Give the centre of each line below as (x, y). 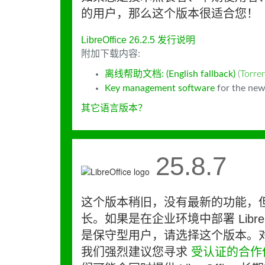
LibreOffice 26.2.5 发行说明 (138, 40)
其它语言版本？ (114, 108)
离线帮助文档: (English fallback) (170, 74)
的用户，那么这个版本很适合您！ (170, 14)
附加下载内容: (111, 54)
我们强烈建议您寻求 (136, 252)
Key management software (160, 88)
